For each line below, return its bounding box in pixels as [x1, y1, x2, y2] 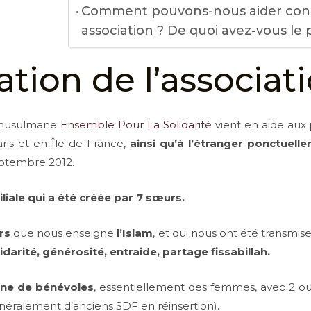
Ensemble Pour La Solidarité [60, 118, 212, 131]
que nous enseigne [10, 226, 115, 239]
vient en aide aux [212, 118, 310, 131]
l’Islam [114, 226, 153, 239]
